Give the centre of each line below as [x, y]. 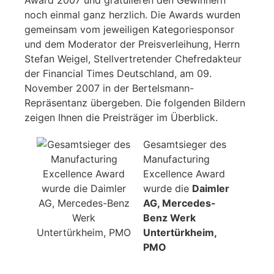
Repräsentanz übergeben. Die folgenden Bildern [135, 102]
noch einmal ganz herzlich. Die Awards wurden [132, 14]
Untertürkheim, [180, 232]
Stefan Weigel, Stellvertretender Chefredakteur [133, 58]
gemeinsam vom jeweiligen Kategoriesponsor [129, 29]
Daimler [211, 188]
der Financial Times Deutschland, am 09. [118, 73]
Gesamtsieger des [185, 144]
